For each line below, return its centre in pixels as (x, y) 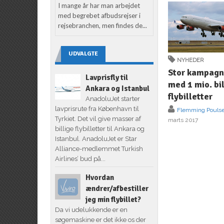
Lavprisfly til (106, 77)
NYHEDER (190, 60)
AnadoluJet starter (112, 98)
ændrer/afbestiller (117, 188)
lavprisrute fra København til (97, 108)
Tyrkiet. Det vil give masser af (98, 118)
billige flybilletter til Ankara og (99, 128)
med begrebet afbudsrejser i (99, 15)
